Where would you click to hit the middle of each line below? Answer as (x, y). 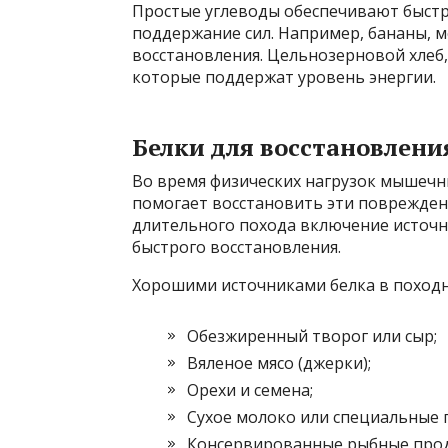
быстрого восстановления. (236, 247)
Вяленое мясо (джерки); (279, 363)
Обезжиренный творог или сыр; (312, 336)
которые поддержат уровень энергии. (284, 77)
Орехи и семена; (250, 390)
